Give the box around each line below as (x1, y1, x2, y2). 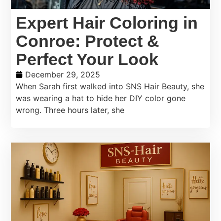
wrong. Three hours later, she (16, 105, 125, 115)
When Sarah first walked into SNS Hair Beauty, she (16, 81, 205, 91)
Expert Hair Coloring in (16, 13, 198, 32)
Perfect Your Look (16, 49, 159, 69)
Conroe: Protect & (16, 31, 160, 50)
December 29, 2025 (25, 69, 101, 79)
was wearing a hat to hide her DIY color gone (16, 93, 186, 103)
